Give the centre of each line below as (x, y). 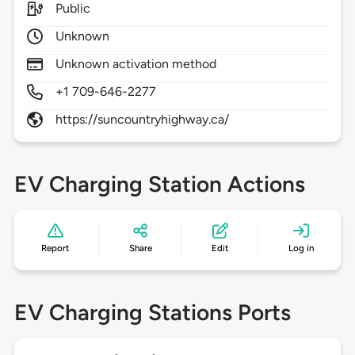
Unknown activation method (136, 64)
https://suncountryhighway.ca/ (142, 120)
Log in (301, 248)
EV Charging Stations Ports (152, 313)
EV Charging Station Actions (159, 184)
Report (55, 248)
